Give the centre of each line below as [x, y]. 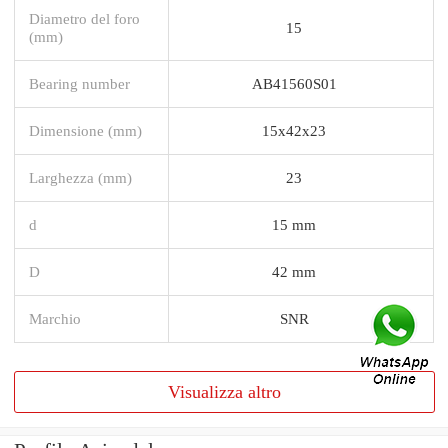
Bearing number [79, 83]
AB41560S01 [294, 83]
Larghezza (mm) [80, 177]
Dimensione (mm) [85, 130]
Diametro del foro [84, 18]
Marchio [55, 318]
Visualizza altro [224, 391]
